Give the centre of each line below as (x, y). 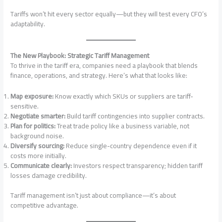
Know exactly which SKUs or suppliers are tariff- (124, 96)
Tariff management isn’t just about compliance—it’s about (93, 195)
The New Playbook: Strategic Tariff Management (80, 55)
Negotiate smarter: (38, 116)
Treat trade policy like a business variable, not (123, 126)
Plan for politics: (33, 126)
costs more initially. (39, 155)
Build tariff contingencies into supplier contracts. (135, 116)
